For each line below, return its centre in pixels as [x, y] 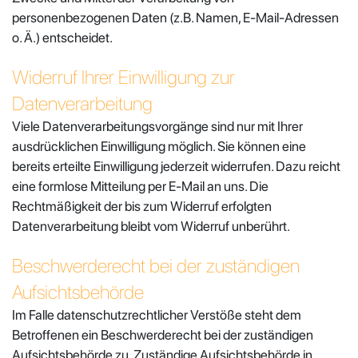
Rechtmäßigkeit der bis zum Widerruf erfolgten [142, 206]
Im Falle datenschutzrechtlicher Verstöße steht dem [157, 314]
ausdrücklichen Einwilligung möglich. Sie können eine [159, 146]
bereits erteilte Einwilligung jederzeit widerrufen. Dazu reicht [176, 166]
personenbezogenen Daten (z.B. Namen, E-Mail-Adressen [175, 17]
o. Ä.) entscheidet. [62, 37]
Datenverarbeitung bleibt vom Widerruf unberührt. [151, 226]
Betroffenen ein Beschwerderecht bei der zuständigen [163, 334]
